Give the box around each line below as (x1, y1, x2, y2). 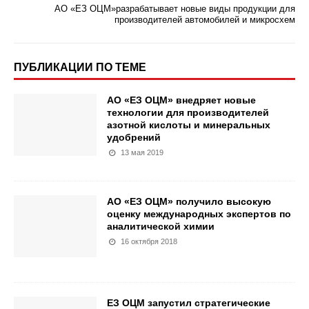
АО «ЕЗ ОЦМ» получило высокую (107, 196, 271, 207)
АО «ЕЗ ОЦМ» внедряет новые (107, 94, 256, 106)
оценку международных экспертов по (107, 208, 291, 219)
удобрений (107, 132, 161, 143)
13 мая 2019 (121, 148, 164, 157)
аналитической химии (107, 221, 215, 232)
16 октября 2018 (121, 237, 178, 246)
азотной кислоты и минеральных (107, 119, 270, 130)
